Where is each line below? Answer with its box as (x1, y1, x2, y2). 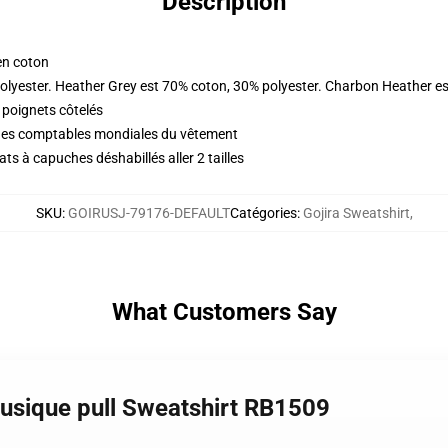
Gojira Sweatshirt (302, 205, 410, 221)
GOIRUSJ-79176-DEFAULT (67, 205, 230, 221)
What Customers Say (111, 298, 337, 326)
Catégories (229, 205, 297, 221)
